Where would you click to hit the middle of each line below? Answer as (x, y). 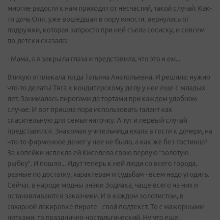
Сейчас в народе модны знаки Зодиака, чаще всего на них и (103, 185)
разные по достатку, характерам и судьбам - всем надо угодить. (108, 174)
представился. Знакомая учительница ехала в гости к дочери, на (110, 131)
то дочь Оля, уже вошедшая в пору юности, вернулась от (98, 19)
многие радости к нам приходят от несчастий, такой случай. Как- (110, 8)
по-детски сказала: (37, 41)
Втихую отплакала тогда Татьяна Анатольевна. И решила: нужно (109, 77)
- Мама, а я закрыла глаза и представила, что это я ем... (94, 59)
